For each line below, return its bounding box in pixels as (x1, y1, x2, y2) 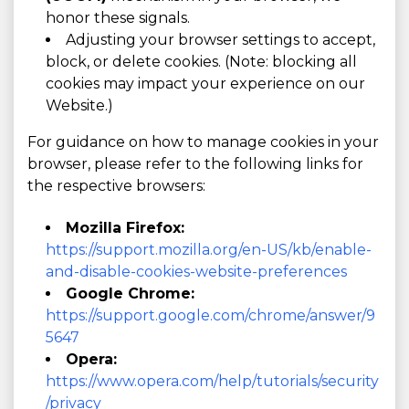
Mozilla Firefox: (66, 219, 184, 236)
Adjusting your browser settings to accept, (66, 31, 375, 48)
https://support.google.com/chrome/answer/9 (46, 307, 375, 324)
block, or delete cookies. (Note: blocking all (46, 53, 357, 70)
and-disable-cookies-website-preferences (46, 263, 347, 280)
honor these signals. (46, 9, 190, 26)
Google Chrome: (66, 285, 194, 302)
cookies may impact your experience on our (46, 75, 365, 92)
